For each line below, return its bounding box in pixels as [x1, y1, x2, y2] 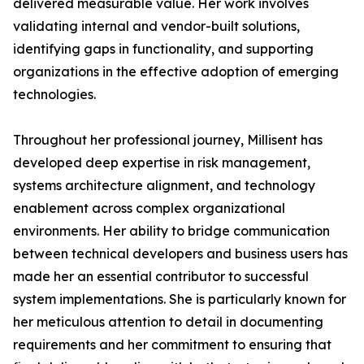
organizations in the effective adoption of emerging [13, 63, 339, 80]
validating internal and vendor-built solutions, [13, 18, 300, 34]
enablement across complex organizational [13, 200, 285, 216]
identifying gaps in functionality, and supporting [13, 41, 314, 57]
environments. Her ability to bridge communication [13, 223, 330, 239]
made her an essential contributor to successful [13, 268, 309, 284]
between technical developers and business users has [13, 245, 348, 262]
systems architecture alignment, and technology [13, 177, 315, 193]
